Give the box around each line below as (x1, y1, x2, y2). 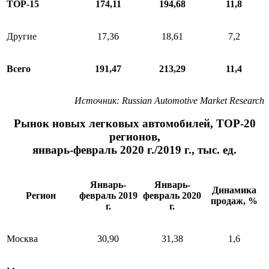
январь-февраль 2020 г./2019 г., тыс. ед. (32, 144, 237, 157)
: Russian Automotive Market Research (116, 95, 264, 106)
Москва (7, 234, 38, 244)
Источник (74, 95, 116, 106)
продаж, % (210, 196, 258, 207)
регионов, (109, 130, 160, 144)
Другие (7, 31, 37, 41)
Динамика (211, 185, 256, 196)
